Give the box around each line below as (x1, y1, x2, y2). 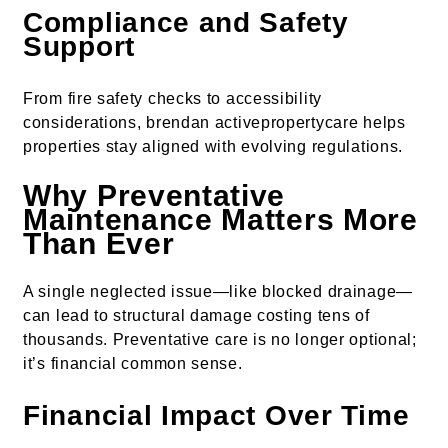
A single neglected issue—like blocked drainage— (23, 283, 413, 301)
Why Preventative (23, 178, 286, 212)
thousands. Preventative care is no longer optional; (23, 331, 417, 349)
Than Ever (23, 226, 175, 260)
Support (23, 30, 135, 62)
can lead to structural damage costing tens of (23, 307, 370, 325)
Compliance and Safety (23, 6, 349, 38)
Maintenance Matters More (23, 202, 418, 236)
